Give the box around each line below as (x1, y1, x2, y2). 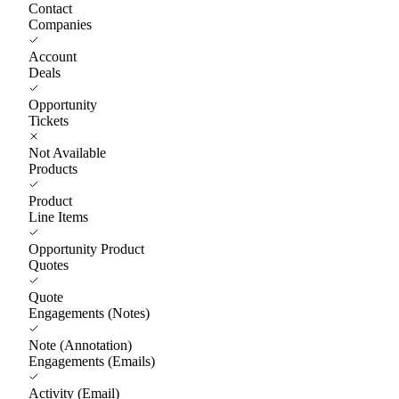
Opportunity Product (28, 240, 144, 256)
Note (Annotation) (28, 337, 132, 353)
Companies (28, 16, 92, 32)
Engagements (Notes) (28, 305, 150, 321)
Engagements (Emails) (28, 353, 155, 369)
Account (28, 48, 77, 64)
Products (28, 160, 77, 176)
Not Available (28, 144, 106, 160)
